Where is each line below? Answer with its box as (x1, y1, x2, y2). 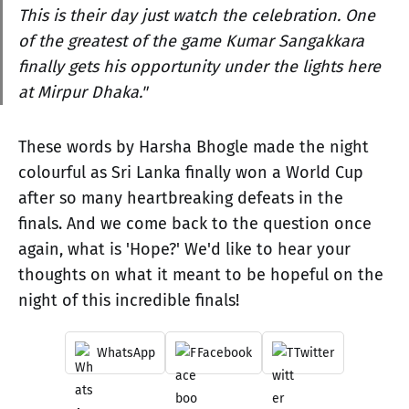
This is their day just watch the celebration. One (18, 5, 375, 26)
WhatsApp (97, 344, 155, 361)
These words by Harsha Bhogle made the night (18, 136, 369, 157)
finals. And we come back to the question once (18, 213, 372, 234)
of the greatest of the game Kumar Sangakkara (18, 30, 364, 51)
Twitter (294, 344, 334, 361)
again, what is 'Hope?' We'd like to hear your (18, 238, 351, 259)
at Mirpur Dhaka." (18, 81, 147, 102)
